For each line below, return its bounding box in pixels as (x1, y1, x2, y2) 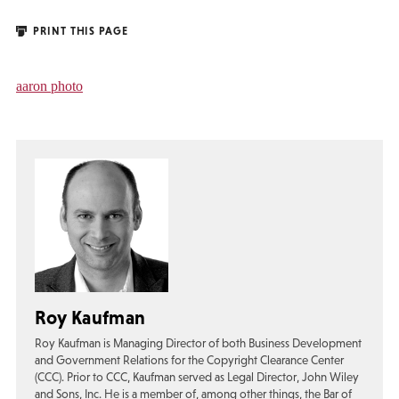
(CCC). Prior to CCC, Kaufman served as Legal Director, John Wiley (34, 370, 359, 385)
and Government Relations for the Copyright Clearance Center (34, 354, 344, 368)
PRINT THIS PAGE (29, 24, 128, 37)
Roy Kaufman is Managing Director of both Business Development (34, 337, 362, 351)
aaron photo (16, 77, 83, 94)
